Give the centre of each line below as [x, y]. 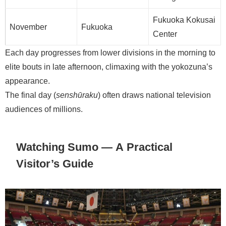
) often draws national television [154, 95]
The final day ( [31, 95]
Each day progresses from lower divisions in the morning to [110, 53]
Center [165, 34]
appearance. [27, 81]
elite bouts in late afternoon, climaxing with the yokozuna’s [109, 67]
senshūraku [77, 95]
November [28, 27]
